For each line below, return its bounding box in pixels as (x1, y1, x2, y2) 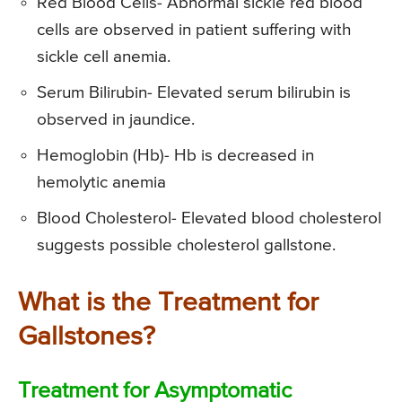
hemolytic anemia (37, 173, 166, 191)
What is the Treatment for (18, 289, 319, 317)
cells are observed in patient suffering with (37, 21, 351, 39)
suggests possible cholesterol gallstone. (37, 236, 336, 254)
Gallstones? (18, 323, 155, 351)
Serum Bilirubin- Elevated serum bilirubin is (37, 83, 351, 101)
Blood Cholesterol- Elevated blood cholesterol (37, 209, 381, 227)
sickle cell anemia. (37, 48, 170, 66)
